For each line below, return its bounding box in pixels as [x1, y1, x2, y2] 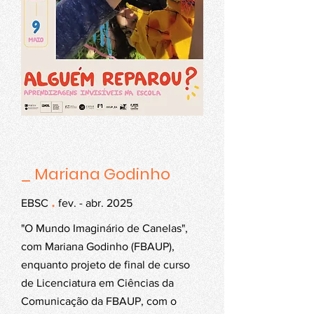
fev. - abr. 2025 [55, 197, 132, 209]
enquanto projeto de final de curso [21, 259, 190, 271]
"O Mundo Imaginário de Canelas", [21, 222, 188, 234]
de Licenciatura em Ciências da [21, 277, 174, 289]
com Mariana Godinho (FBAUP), [21, 240, 175, 252]
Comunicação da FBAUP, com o [21, 295, 177, 307]
